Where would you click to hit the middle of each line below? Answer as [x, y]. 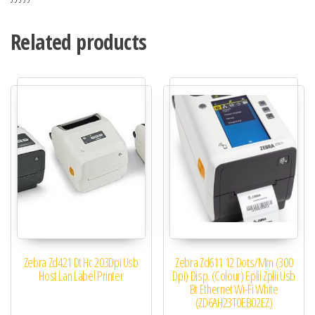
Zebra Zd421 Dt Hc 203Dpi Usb [81, 263]
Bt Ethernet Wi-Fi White [234, 289]
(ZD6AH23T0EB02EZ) [234, 303]
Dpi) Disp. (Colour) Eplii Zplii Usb [234, 276]
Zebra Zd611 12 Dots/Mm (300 [234, 263]
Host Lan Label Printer [81, 276]
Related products [79, 42]
